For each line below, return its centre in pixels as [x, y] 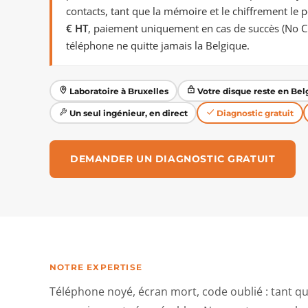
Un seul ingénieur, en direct [127, 113]
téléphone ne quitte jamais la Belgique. [158, 45]
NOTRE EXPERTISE [96, 267]
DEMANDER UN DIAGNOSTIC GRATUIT [173, 159]
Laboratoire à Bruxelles [118, 91]
